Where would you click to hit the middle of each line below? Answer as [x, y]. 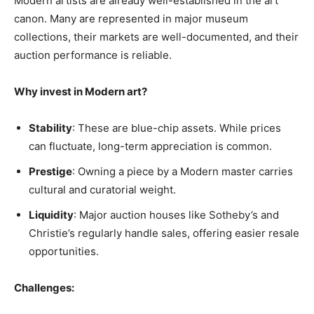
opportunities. [64, 251]
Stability [50, 128]
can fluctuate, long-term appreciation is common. [150, 146]
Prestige [50, 171]
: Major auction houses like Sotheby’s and [176, 215]
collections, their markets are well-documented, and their [156, 37]
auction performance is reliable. [93, 55]
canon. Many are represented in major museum [131, 19]
